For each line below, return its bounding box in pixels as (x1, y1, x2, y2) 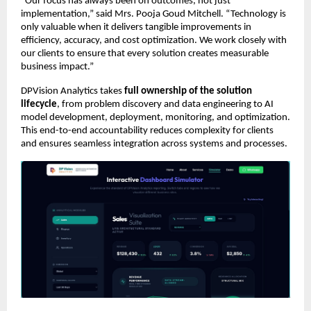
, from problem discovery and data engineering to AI (57, 99, 274, 110)
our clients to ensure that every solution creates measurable (21, 48, 269, 59)
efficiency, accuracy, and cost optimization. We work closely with (21, 35, 287, 46)
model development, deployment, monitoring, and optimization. (21, 112, 290, 123)
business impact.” (21, 61, 94, 72)
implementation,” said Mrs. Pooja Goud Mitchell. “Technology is (21, 8, 286, 19)
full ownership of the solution (124, 85, 252, 96)
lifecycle (21, 99, 57, 110)
